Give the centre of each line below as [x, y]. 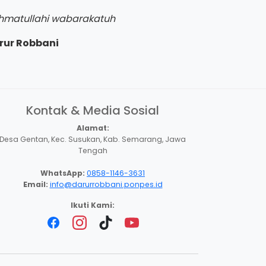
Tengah [93, 150]
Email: [35, 184]
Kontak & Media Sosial [93, 110]
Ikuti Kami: [93, 205]
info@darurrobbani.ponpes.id [106, 184]
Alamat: [93, 128]
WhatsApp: [63, 173]
